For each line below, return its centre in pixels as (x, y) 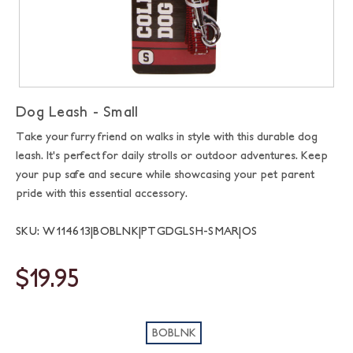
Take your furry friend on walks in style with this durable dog (167, 136)
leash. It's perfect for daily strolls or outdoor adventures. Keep (172, 155)
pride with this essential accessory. (102, 193)
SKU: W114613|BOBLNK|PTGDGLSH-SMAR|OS (136, 231)
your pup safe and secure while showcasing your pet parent (165, 174)
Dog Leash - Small (77, 111)
